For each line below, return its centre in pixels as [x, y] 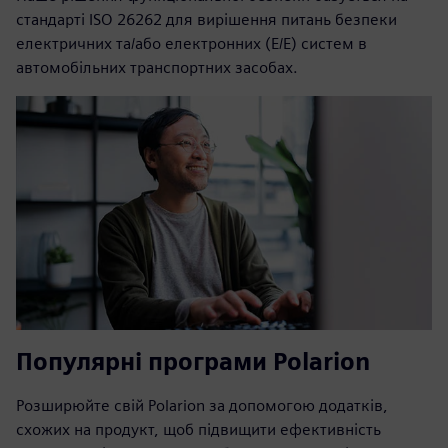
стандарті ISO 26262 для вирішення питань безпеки [206, 19]
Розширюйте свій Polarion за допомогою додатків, [202, 405]
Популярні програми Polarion [193, 361]
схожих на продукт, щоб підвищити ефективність [198, 429]
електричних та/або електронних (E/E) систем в [191, 43]
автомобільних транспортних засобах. [157, 67]
